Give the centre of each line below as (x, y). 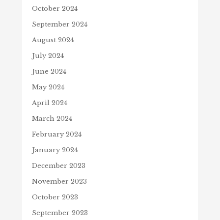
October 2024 (55, 9)
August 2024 (53, 40)
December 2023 (58, 166)
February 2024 (56, 135)
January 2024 (55, 150)
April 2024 (49, 103)
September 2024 (59, 25)
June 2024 (49, 72)
